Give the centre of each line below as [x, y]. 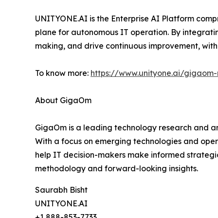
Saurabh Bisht [61, 190]
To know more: [63, 73]
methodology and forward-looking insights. [117, 169]
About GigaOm [63, 100]
